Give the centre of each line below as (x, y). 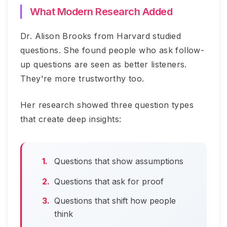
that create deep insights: (71, 119)
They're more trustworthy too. (82, 79)
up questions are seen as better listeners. (104, 65)
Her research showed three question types (107, 105)
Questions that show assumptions (119, 161)
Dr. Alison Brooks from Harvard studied (101, 36)
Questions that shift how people (115, 201)
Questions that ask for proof (109, 182)
